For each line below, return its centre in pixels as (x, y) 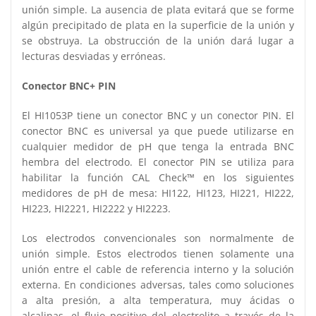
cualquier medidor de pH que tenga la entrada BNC (158, 146)
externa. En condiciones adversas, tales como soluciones (158, 284)
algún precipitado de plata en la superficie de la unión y (158, 25)
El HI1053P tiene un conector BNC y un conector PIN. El (158, 115)
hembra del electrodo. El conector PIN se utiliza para (158, 162)
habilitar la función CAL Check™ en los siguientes (158, 177)
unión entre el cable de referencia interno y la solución (158, 269)
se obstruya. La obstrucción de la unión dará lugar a (158, 40)
